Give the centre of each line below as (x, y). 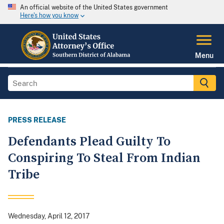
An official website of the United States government (94, 7)
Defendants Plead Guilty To (89, 142)
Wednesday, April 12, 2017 (49, 216)
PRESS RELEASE (37, 120)
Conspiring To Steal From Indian (104, 158)
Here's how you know (49, 16)
